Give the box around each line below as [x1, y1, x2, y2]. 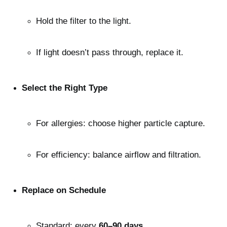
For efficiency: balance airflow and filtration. [36, 150, 201, 160]
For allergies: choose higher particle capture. [36, 119, 205, 129]
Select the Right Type [22, 83, 107, 93]
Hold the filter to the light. [36, 16, 131, 26]
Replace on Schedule [22, 185, 106, 196]
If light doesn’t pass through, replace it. [36, 48, 183, 58]
